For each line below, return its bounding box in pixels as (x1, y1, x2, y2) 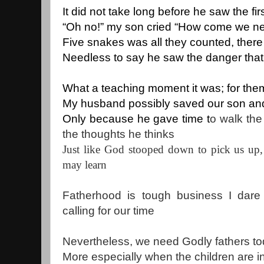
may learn (62, 158, 107, 171)
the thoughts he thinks (62, 127, 174, 140)
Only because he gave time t (62, 112, 210, 125)
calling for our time (62, 204, 154, 217)
